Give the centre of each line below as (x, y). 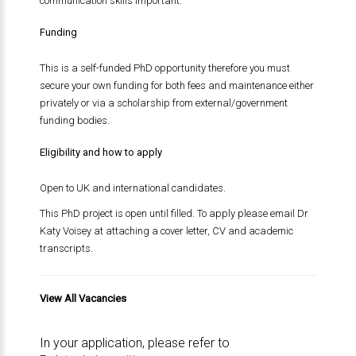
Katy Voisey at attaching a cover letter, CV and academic (166, 231)
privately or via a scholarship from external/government (163, 103)
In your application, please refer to (134, 343)
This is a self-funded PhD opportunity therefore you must (164, 68)
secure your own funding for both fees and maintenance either (176, 85)
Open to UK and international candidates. (132, 188)
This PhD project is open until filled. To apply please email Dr (174, 213)
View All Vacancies (83, 298)
